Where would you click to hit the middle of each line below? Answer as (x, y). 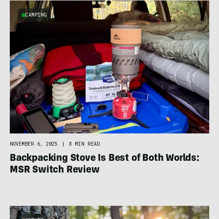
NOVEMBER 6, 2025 (34, 144)
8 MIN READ (84, 144)
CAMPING (36, 15)
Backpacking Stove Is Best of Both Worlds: (105, 159)
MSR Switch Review (55, 171)
